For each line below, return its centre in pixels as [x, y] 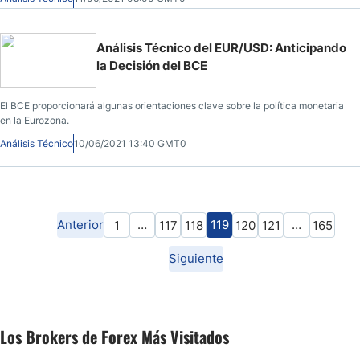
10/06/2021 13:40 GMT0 [130, 143]
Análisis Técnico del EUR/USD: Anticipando [221, 47]
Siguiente [196, 258]
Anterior [80, 224]
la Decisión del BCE [152, 65]
